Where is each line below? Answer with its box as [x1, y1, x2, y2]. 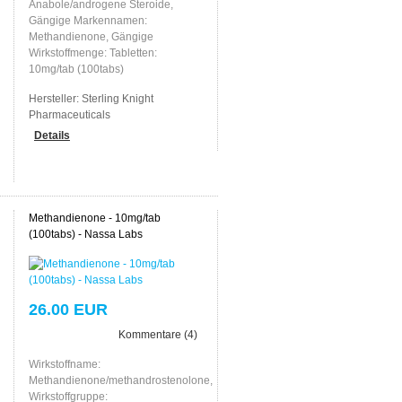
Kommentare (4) [118, 328, 197, 341]
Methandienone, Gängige [28, 30, 153, 43]
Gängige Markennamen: [28, 13, 147, 27]
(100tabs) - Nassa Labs [28, 227, 143, 240]
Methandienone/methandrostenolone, [28, 373, 213, 387]
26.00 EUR [28, 300, 108, 319]
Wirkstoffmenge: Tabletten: [28, 46, 157, 59]
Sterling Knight [81, 92, 153, 105]
